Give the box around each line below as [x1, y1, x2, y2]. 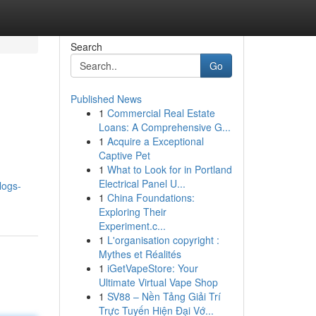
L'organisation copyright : [107, 233, 219, 247]
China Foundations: [107, 190, 195, 205]
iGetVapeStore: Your [107, 261, 198, 275]
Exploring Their [98, 205, 166, 219]
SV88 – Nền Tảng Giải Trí [107, 289, 221, 303]
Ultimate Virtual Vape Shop [98, 275, 218, 289]
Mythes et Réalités [98, 247, 181, 261]
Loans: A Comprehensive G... [98, 120, 231, 134]
